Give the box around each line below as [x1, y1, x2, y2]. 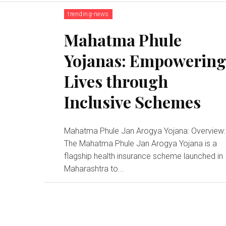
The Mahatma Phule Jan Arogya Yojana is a [64, 138, 217, 148]
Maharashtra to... [64, 163, 125, 174]
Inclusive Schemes [64, 90, 201, 112]
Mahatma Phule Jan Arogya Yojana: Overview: [64, 126, 192, 136]
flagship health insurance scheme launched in [64, 151, 223, 161]
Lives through [64, 70, 168, 92]
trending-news [68, 10, 109, 18]
